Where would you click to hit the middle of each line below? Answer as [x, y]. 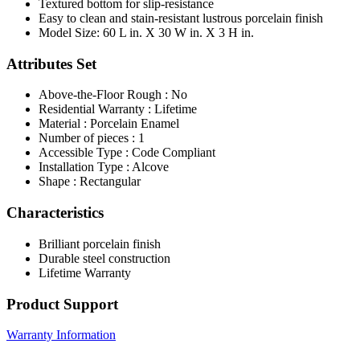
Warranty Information [61, 335]
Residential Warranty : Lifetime [118, 109]
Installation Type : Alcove [104, 167]
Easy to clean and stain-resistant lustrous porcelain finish [181, 18]
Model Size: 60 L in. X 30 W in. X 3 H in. [146, 33]
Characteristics [55, 213]
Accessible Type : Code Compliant [127, 153]
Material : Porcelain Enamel [109, 124]
